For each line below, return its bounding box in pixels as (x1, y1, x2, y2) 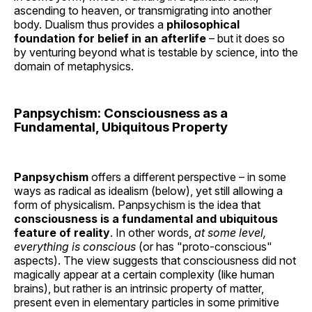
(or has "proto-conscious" (136, 239, 272, 253)
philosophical (166, 17, 240, 32)
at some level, (194, 225, 266, 240)
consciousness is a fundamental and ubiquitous (14, 211, 278, 226)
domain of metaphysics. (14, 59, 134, 74)
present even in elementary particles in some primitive (14, 295, 279, 309)
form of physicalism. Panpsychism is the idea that (14, 197, 260, 212)
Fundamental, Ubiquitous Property (14, 119, 228, 136)
